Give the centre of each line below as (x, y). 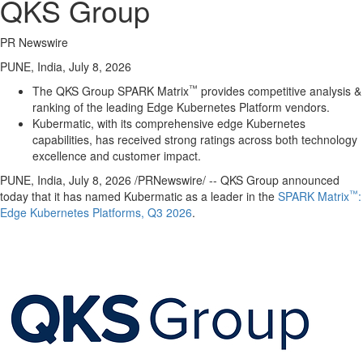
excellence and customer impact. (117, 156)
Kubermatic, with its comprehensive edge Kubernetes (169, 123)
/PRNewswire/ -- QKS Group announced (235, 180)
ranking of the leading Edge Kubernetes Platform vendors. (183, 107)
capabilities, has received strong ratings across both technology (195, 139)
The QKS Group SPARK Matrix (111, 91)
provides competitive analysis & (280, 91)
